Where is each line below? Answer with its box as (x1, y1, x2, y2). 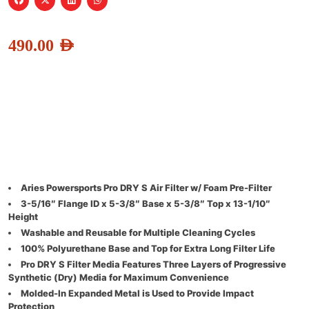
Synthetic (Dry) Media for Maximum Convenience (8, 271, 229, 283)
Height (8, 210, 38, 222)
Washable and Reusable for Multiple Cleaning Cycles (21, 226, 255, 238)
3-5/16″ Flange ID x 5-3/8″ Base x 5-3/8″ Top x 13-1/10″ (21, 197, 270, 209)
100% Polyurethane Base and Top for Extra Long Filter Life (21, 242, 275, 254)
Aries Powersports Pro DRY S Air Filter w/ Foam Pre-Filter (21, 181, 272, 193)
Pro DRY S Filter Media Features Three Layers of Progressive (21, 258, 286, 270)
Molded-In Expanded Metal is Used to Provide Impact (21, 287, 254, 299)
